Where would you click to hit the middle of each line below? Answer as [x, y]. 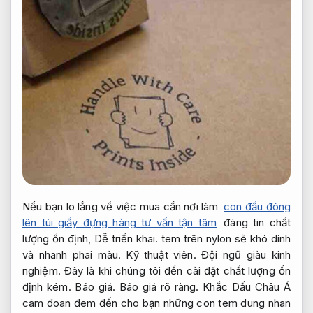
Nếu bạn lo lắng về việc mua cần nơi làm [122, 207]
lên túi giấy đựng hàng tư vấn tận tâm [120, 223]
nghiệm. [42, 271]
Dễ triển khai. [126, 239]
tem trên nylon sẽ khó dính [224, 239]
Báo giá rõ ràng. [159, 287]
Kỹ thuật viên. [161, 255]
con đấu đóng [257, 207]
